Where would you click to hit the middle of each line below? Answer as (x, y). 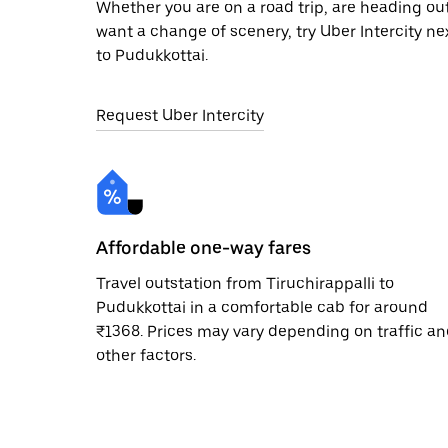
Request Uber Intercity (180, 115)
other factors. (146, 355)
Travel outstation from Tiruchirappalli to (245, 283)
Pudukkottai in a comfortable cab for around (262, 307)
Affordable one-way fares (203, 247)
